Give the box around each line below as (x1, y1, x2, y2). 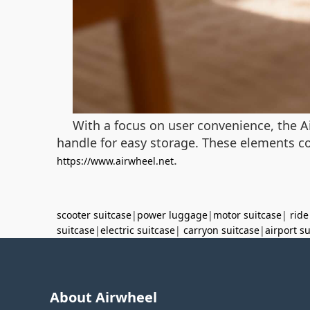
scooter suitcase (57, 208, 131, 221)
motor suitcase (213, 208, 282, 221)
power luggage (137, 208, 208, 221)
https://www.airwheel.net (57, 154, 174, 167)
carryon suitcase (183, 223, 259, 237)
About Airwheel (50, 287, 157, 307)
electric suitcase (100, 223, 175, 237)
